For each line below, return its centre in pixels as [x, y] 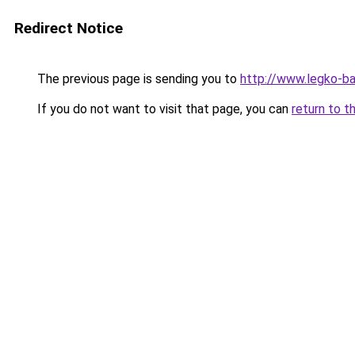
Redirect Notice [69, 28]
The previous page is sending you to [137, 79]
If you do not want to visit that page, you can [163, 109]
